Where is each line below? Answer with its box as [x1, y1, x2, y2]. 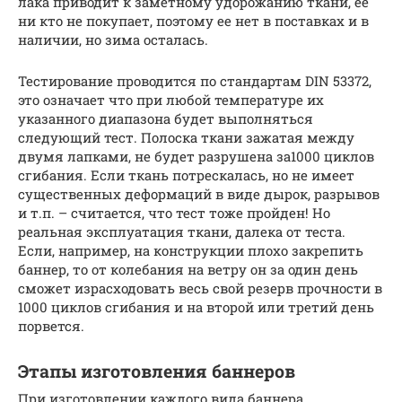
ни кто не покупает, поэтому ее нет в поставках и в [18, 11, 369, 30]
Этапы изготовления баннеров [18, 360, 295, 382]
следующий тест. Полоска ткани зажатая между [18, 127, 354, 146]
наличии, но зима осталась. [18, 30, 208, 48]
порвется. [18, 316, 84, 335]
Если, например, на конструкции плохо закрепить [18, 240, 363, 259]
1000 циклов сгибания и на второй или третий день [18, 297, 374, 316]
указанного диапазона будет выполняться [18, 109, 313, 127]
